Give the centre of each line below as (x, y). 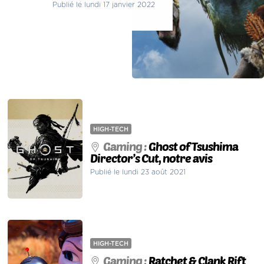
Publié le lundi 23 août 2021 (138, 172)
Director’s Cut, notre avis (151, 158)
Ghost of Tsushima (194, 146)
